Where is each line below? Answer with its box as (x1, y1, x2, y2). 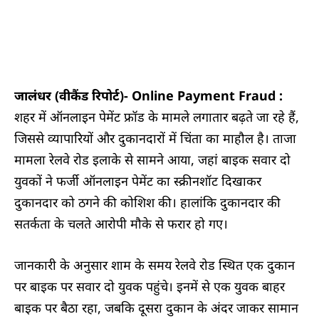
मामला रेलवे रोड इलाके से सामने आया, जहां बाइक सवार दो (14, 150, 291, 168)
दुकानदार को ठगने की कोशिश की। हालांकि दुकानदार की (14, 193, 281, 211)
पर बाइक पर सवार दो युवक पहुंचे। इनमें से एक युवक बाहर (14, 277, 285, 295)
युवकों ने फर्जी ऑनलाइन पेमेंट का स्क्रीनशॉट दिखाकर (14, 172, 261, 189)
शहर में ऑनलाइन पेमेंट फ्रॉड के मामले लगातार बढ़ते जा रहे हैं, (14, 108, 299, 125)
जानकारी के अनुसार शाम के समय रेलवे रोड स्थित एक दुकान (14, 256, 295, 273)
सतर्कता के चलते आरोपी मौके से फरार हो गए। (14, 214, 228, 232)
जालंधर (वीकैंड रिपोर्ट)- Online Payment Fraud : (14, 86, 283, 104)
